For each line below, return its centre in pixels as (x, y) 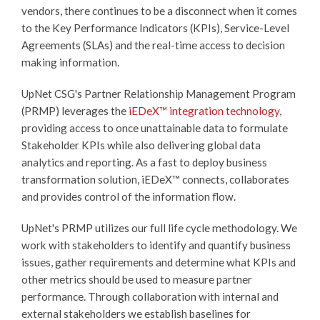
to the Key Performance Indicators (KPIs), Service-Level (155, 27)
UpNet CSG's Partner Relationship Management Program (159, 93)
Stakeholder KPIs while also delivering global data (141, 145)
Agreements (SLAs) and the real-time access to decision (153, 45)
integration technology (223, 110)
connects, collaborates (235, 179)
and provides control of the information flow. (129, 196)
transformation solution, (81, 179)
